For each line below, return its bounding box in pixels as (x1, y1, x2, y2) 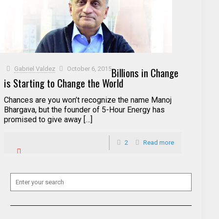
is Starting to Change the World (4, 75, 123, 91)
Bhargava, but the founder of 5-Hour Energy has (4, 105, 165, 115)
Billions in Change (111, 65, 179, 81)
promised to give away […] (4, 115, 92, 125)
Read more (143, 139, 174, 147)
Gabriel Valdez (14, 65, 56, 73)
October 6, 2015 (67, 65, 112, 73)
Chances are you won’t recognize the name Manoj (4, 95, 172, 105)
